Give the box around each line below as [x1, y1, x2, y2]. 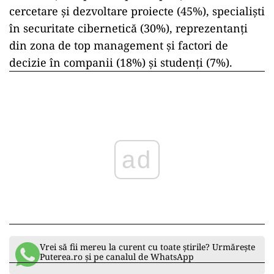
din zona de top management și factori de [9, 38, 228, 53]
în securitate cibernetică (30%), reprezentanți [9, 21, 248, 36]
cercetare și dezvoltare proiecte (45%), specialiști [9, 4, 265, 19]
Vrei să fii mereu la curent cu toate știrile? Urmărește [40, 241, 255, 253]
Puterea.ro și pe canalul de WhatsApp [40, 251, 194, 263]
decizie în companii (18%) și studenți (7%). [9, 55, 232, 70]
